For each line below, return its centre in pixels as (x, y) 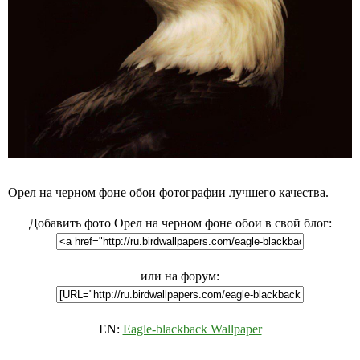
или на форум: (180, 276)
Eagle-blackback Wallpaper (192, 329)
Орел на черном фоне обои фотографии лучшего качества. (168, 193)
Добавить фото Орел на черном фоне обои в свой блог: (180, 223)
